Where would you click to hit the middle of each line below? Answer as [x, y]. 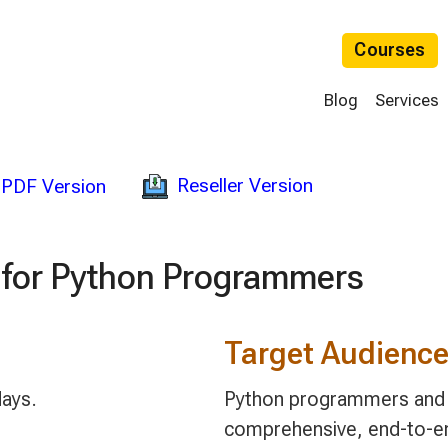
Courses [390, 50]
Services [407, 99]
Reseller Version [245, 186]
